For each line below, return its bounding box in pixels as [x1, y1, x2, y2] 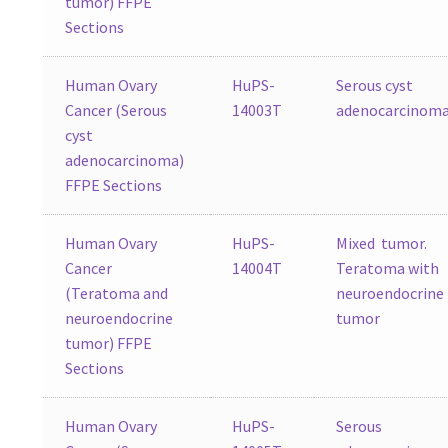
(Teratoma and [65, 282, 169, 303]
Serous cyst [336, 74, 414, 95]
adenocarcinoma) [65, 149, 185, 170]
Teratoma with [336, 257, 440, 278]
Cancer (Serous [65, 99, 168, 120]
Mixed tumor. [336, 232, 431, 253]
